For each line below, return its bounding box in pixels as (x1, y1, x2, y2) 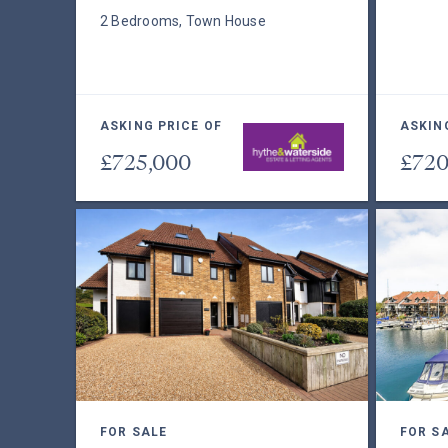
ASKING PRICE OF (100, 119, 222, 133)
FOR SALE (100, 425, 167, 439)
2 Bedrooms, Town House (100, 13, 266, 29)
